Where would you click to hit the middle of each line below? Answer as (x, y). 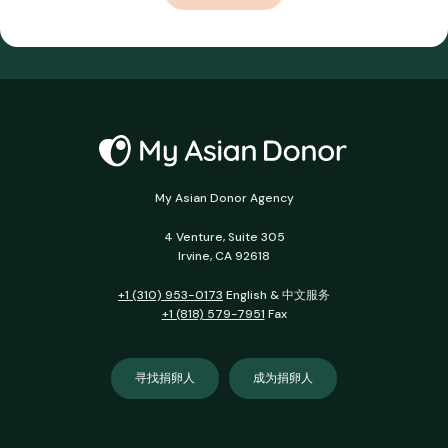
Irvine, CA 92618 (224, 256)
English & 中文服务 (276, 295)
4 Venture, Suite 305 (224, 237)
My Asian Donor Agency (224, 198)
